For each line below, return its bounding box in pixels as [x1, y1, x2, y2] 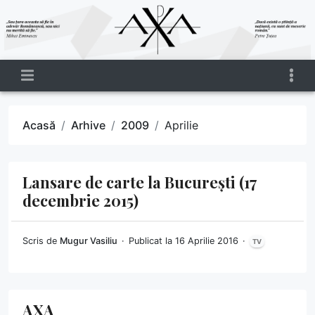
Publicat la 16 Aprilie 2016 [129, 235, 241, 246]
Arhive [71, 117, 105, 132]
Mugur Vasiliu [60, 235, 117, 246]
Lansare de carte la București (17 [22, 171, 257, 192]
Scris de [22, 235, 60, 246]
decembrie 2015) [22, 189, 139, 210]
